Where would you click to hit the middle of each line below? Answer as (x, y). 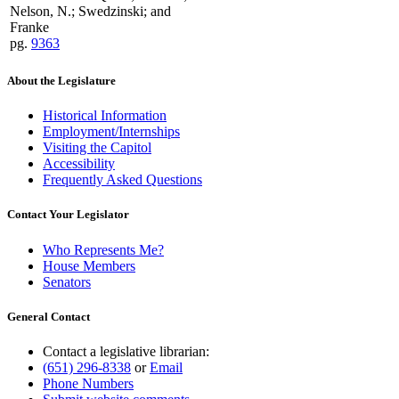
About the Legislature (61, 81)
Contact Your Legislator (68, 215)
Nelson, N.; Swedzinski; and (90, 11)
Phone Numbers (88, 383)
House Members (89, 265)
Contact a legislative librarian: (126, 351)
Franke (29, 27)
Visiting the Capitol (97, 148)
